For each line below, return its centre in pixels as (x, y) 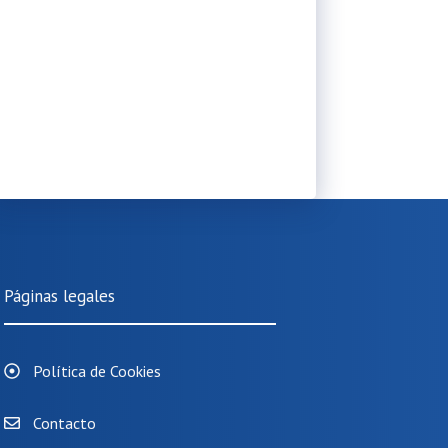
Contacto (64, 423)
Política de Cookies (96, 371)
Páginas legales (59, 296)
